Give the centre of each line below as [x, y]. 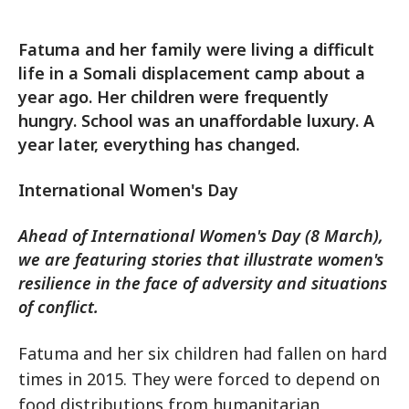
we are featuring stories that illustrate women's [201, 259]
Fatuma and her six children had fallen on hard [203, 353]
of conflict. [58, 307]
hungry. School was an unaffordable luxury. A [196, 121]
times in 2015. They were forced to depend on [199, 379]
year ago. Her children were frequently [173, 97]
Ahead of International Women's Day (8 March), [201, 236]
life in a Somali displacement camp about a [192, 73]
